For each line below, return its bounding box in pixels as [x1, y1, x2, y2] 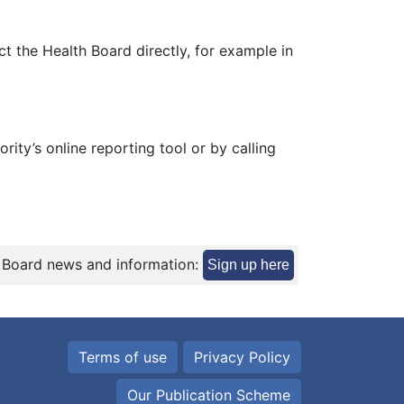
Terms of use [78, 348, 167, 366]
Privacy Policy [194, 348, 290, 366]
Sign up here [207, 257, 289, 272]
